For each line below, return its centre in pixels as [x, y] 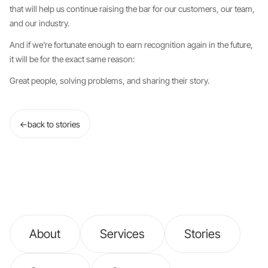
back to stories [54, 124]
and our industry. [39, 23]
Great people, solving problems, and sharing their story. [109, 80]
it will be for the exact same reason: [72, 59]
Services [122, 234]
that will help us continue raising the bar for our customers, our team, [132, 9]
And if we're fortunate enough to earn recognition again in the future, [131, 45]
